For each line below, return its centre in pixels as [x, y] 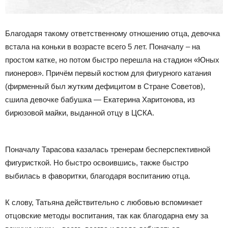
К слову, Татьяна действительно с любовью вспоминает [104, 202]
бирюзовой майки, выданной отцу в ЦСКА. [80, 112]
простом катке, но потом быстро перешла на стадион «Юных [112, 60]
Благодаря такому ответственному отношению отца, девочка [112, 33]
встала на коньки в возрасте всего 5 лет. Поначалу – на [103, 46]
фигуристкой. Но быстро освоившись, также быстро [97, 162]
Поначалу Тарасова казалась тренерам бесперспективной [108, 149]
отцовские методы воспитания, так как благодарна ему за [107, 215]
